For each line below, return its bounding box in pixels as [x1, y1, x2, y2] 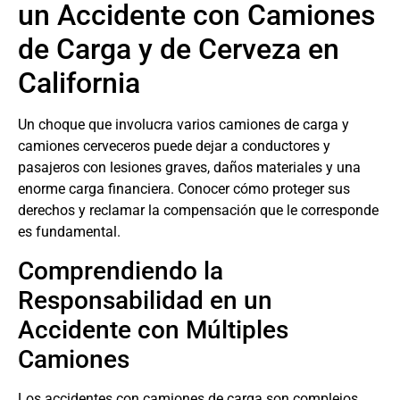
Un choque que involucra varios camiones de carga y [18, 116, 349, 134]
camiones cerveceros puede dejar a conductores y [18, 137, 330, 155]
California [18, 66, 140, 101]
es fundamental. [18, 223, 121, 241]
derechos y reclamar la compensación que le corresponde [18, 202, 379, 220]
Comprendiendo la [18, 255, 223, 286]
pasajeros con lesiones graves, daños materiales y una [18, 159, 361, 177]
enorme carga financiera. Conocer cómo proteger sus [18, 180, 350, 198]
